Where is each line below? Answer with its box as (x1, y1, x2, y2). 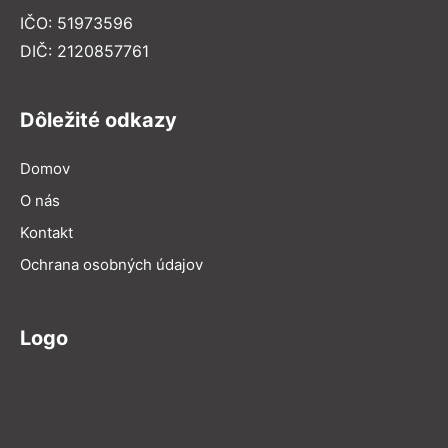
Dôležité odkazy (20, 107, 177, 132)
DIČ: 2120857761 (20, 40, 149, 61)
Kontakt (20, 222, 73, 242)
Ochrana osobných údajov (20, 254, 203, 274)
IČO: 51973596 (20, 12, 133, 33)
